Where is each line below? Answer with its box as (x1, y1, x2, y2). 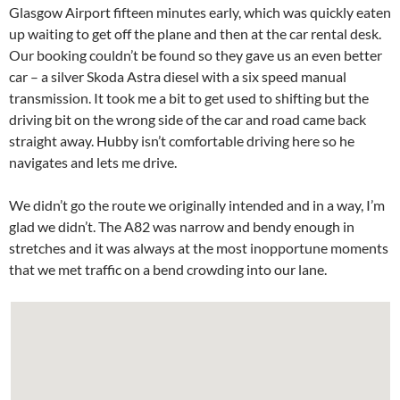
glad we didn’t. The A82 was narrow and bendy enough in (9, 218, 354, 236)
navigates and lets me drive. (9, 154, 177, 171)
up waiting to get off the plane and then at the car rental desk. (9, 25, 381, 43)
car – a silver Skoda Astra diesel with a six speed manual (9, 68, 346, 86)
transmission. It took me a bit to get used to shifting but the (9, 89, 369, 107)
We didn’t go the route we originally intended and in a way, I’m (9, 196, 385, 214)
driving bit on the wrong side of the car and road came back (9, 111, 366, 129)
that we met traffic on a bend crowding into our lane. (9, 261, 327, 279)
